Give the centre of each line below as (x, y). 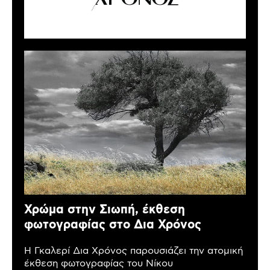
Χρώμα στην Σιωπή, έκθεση (105, 210)
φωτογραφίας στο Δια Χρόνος (113, 225)
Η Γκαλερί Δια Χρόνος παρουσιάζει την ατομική (133, 251)
